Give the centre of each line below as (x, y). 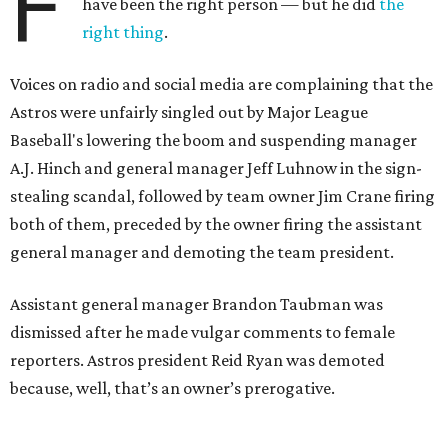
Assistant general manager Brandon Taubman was (196, 304)
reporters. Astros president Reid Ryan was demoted (197, 360)
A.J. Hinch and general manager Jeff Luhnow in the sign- (216, 168)
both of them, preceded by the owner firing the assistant (216, 224)
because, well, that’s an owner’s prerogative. (172, 388)
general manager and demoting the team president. (202, 252)
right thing (123, 32)
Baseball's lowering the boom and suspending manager (213, 140)
